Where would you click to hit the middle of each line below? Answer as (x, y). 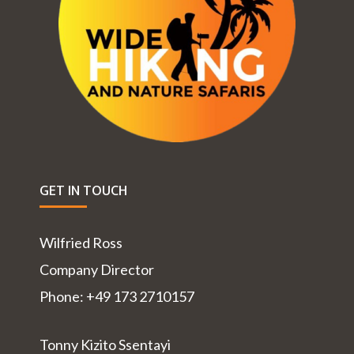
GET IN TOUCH (83, 192)
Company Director (97, 270)
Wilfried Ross (81, 243)
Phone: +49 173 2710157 (117, 297)
